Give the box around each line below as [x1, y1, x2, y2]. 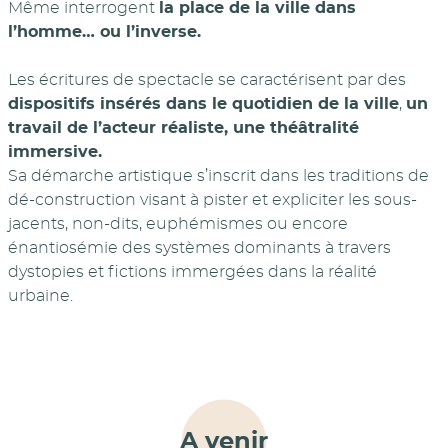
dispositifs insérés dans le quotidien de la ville [8, 95, 399, 112]
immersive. [8, 143, 102, 160]
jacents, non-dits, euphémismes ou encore [8, 215, 348, 232]
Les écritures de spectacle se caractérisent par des [8, 71, 406, 88]
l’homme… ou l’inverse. [8, 23, 201, 40]
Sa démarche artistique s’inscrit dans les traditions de [8, 167, 429, 184]
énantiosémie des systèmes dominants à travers [8, 239, 391, 256]
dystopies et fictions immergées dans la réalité [8, 263, 377, 280]
